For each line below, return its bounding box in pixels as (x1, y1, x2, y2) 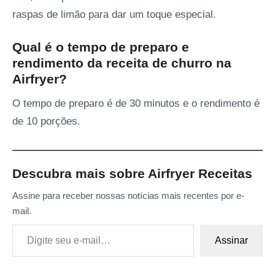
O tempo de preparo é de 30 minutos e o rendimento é (12, 98, 260, 110)
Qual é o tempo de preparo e (12, 40, 189, 55)
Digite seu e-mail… (12, 218, 41, 230)
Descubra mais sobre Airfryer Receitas (12, 166, 252, 181)
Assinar (215, 235, 248, 246)
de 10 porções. (12, 115, 80, 128)
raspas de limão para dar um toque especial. (12, 9, 216, 21)
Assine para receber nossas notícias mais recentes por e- (12, 190, 244, 201)
